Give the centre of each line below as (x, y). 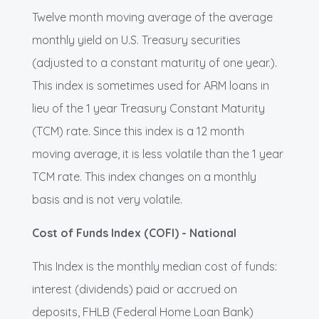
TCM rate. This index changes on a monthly (144, 177)
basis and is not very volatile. (107, 200)
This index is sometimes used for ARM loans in (151, 86)
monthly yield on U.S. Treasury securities (136, 40)
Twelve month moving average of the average (152, 17)
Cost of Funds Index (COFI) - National (134, 233)
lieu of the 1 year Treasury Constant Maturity (148, 109)
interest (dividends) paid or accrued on (135, 289)
